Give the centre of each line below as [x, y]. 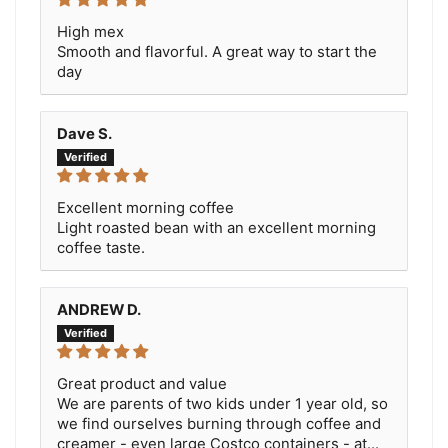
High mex [90, 32]
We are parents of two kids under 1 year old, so [222, 404]
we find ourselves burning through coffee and [219, 424]
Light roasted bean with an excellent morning [216, 228]
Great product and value [142, 384]
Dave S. [84, 134]
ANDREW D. [99, 310]
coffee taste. [101, 248]
